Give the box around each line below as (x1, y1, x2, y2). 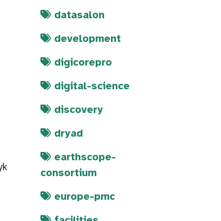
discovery (54, 105, 103, 116)
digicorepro (54, 57, 112, 69)
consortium (40, 168, 97, 179)
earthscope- (54, 152, 116, 163)
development (54, 34, 121, 45)
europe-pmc (54, 191, 115, 203)
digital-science (54, 81, 130, 92)
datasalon (54, 10, 105, 21)
